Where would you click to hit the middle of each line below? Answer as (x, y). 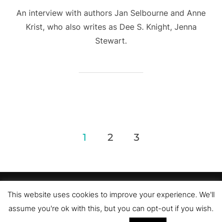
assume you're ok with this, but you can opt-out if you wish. (111, 208)
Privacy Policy (31, 190)
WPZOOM (140, 217)
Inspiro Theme (89, 217)
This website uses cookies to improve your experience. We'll (111, 194)
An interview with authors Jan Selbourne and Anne (111, 13)
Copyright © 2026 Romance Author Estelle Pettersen (111, 201)
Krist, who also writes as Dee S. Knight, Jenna (111, 27)
